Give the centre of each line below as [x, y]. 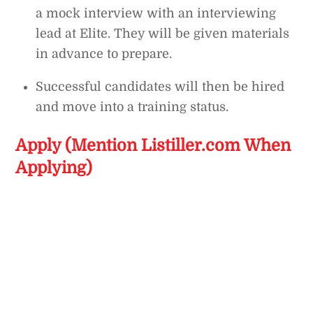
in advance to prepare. [104, 53]
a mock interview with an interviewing [156, 13]
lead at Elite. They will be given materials [163, 33]
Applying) [54, 168]
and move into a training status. [132, 107]
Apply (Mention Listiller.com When [153, 146]
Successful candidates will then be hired [160, 86]
